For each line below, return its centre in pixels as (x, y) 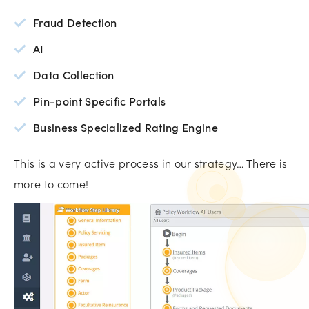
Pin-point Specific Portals (100, 100)
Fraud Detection (75, 22)
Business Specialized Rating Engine (126, 127)
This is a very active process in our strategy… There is (151, 162)
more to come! (51, 183)
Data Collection (74, 74)
